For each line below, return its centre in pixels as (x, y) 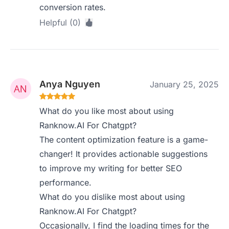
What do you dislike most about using (112, 197)
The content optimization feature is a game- (124, 140)
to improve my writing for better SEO (111, 168)
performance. (66, 182)
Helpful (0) (60, 22)
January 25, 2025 (184, 84)
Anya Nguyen (70, 84)
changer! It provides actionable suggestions (124, 154)
